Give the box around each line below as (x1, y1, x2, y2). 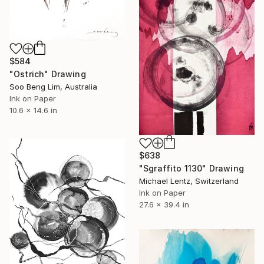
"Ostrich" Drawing (9, 68, 86, 79)
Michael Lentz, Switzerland (139, 176, 239, 186)
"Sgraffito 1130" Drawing (139, 163, 244, 174)
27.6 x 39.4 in (139, 200, 189, 210)
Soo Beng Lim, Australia (9, 81, 97, 91)
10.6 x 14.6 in (9, 105, 57, 115)
